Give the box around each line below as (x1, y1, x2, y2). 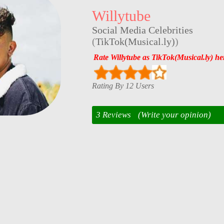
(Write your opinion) (137, 110, 211, 120)
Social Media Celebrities (91, 24, 193, 36)
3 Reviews (95, 110, 131, 120)
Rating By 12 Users (91, 81, 154, 90)
